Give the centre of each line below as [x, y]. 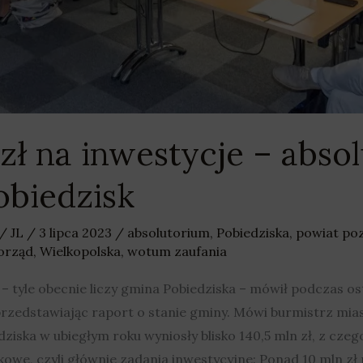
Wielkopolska [80, 252]
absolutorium [168, 233]
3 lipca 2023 [77, 233]
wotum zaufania [177, 252]
